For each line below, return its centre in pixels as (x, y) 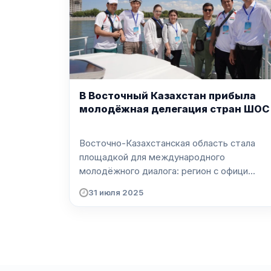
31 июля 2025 (116, 193)
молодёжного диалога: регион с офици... (167, 171)
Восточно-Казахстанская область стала (167, 143)
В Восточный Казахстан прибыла (168, 96)
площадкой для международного (152, 157)
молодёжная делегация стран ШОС (175, 109)
